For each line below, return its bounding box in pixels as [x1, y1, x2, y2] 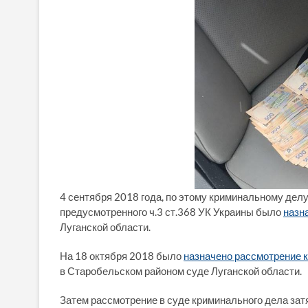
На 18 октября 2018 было [60, 249, 184, 262]
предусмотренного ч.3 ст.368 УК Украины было [60, 205, 283, 218]
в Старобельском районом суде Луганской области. [60, 264, 302, 277]
